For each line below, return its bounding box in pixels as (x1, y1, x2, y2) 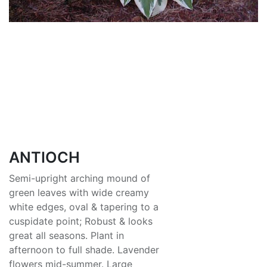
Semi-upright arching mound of (9, 172, 150, 184)
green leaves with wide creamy (9, 186, 149, 198)
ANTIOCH (9, 148, 80, 166)
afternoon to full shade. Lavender (9, 243, 159, 256)
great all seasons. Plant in (9, 229, 124, 241)
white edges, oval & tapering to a (9, 200, 159, 213)
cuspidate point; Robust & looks (9, 215, 153, 227)
